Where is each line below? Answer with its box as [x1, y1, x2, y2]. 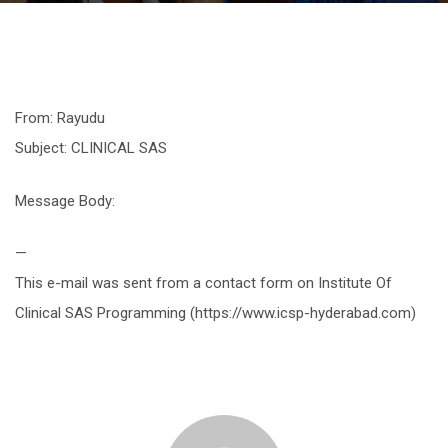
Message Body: [15, 191, 115, 210]
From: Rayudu [15, 109, 105, 127]
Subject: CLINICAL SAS [15, 139, 167, 157]
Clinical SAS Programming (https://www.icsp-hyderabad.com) [15, 304, 416, 322]
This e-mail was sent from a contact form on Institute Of [15, 274, 392, 292]
